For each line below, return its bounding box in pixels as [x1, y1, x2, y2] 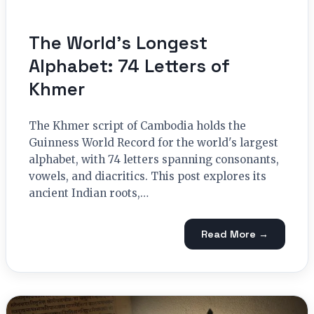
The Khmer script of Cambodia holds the [29, 119, 246, 133]
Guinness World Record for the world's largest [29, 136, 278, 150]
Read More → [201, 227, 268, 240]
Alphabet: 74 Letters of [29, 55, 230, 78]
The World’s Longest [29, 32, 207, 55]
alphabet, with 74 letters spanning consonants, [29, 153, 279, 167]
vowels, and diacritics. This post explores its [29, 170, 266, 184]
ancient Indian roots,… [29, 186, 149, 200]
